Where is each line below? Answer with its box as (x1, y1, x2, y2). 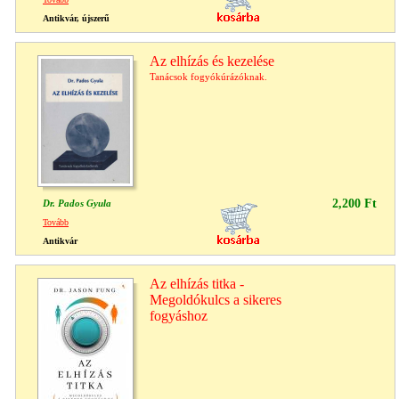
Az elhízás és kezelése (150, 53, 274, 69)
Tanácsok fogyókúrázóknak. (150, 70, 267, 82)
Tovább (43, 216, 69, 227)
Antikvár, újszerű (43, 12, 110, 23)
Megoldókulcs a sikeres (150, 291, 281, 307)
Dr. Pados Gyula (43, 197, 111, 208)
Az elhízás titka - (150, 275, 244, 291)
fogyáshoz (150, 307, 208, 323)
